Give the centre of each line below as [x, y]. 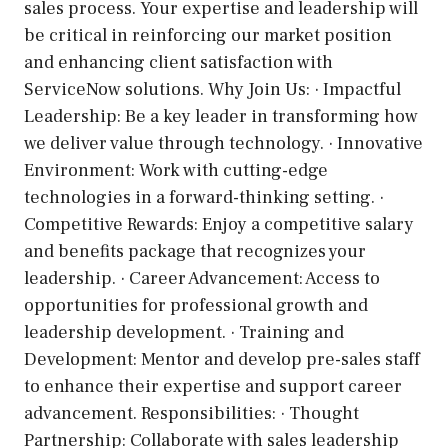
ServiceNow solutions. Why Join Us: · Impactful [212, 89]
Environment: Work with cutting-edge [176, 170]
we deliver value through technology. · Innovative [223, 143]
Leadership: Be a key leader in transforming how [221, 116]
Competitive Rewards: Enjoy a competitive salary [219, 224]
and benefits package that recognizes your [195, 251]
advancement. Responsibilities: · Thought [191, 413]
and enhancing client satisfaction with [178, 62]
